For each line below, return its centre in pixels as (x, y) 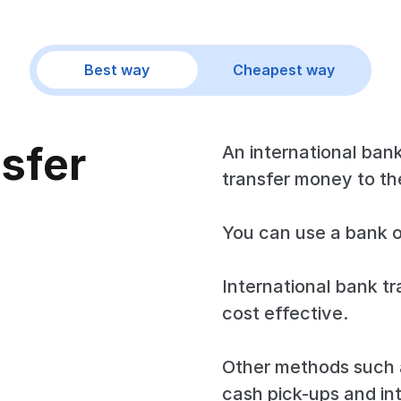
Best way (117, 70)
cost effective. (285, 313)
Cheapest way (284, 70)
